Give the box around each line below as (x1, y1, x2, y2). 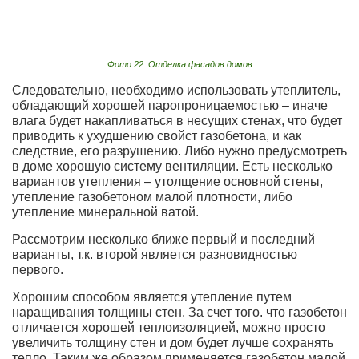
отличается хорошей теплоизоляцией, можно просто (12, 321, 325, 335)
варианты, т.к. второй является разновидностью (12, 248, 297, 262)
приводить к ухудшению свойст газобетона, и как (12, 129, 301, 143)
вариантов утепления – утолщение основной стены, (12, 175, 323, 189)
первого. (12, 263, 63, 277)
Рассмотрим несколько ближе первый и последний (12, 232, 315, 247)
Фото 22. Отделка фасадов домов (107, 59, 252, 70)
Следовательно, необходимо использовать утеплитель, (12, 83, 341, 98)
